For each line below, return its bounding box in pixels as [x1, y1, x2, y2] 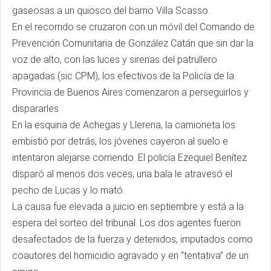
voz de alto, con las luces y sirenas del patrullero [12, 54, 217, 65]
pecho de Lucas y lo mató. [12, 184, 129, 196]
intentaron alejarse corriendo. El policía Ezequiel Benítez [12, 152, 247, 163]
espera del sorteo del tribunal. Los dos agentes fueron [12, 217, 241, 229]
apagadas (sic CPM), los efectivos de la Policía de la [12, 70, 234, 82]
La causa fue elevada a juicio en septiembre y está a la [12, 201, 244, 212]
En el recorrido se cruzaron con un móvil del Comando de [12, 21, 255, 33]
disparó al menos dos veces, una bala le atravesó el [12, 168, 232, 180]
